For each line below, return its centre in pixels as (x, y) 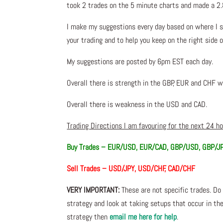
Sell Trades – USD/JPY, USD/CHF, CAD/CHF (131, 169)
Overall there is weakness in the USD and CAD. (137, 105)
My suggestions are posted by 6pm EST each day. (141, 62)
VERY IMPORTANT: (93, 190)
